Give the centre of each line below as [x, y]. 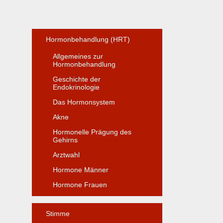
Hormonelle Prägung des [92, 132]
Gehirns [65, 140]
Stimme [58, 213]
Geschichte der [77, 79]
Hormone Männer [81, 169]
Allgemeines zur [78, 56]
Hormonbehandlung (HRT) [88, 39]
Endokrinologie [76, 87]
